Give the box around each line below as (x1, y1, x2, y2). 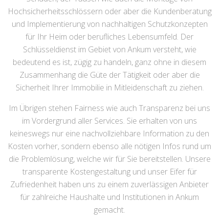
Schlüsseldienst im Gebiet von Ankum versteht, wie (22, 44, 197, 55)
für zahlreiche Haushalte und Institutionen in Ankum (20, 192, 199, 202)
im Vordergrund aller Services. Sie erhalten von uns (22, 115, 197, 126)
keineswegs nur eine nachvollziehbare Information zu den (10, 128, 209, 139)
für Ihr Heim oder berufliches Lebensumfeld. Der (25, 31, 194, 42)
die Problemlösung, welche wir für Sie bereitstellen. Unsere (8, 153, 211, 164)
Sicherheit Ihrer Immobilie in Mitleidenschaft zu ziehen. (15, 82, 204, 93)
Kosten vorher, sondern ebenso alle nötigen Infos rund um (8, 141, 211, 152)
